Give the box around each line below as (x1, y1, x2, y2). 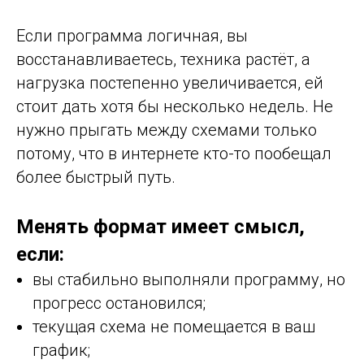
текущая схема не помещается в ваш (32, 316, 315, 336)
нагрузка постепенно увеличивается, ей (16, 72, 323, 93)
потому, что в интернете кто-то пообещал (16, 143, 331, 163)
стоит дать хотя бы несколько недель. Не (16, 96, 333, 116)
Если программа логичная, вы (16, 25, 248, 45)
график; (32, 340, 90, 360)
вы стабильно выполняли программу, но (32, 269, 345, 289)
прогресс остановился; (32, 292, 206, 313)
